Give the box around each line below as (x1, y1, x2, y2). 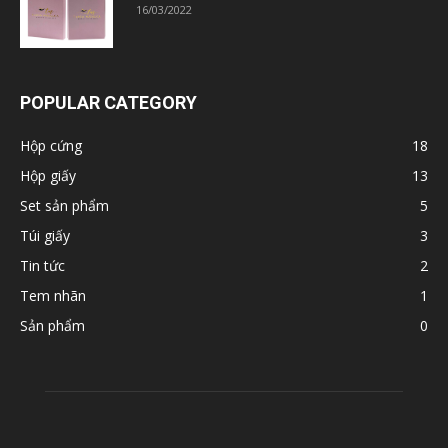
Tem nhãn (20, 286, 86, 306)
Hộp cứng (20, 136, 82, 156)
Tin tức (20, 256, 65, 276)
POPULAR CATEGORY (20, 92, 197, 114)
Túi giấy (20, 226, 70, 246)
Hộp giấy (20, 166, 76, 186)
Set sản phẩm (20, 196, 109, 216)
